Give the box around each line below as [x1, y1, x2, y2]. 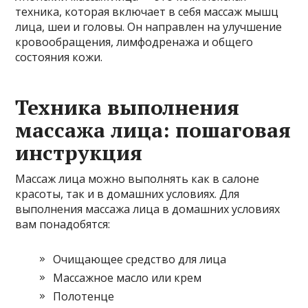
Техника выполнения [15, 93, 240, 122]
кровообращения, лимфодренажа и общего [15, 34, 254, 50]
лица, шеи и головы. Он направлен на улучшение [15, 19, 283, 35]
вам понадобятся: [15, 217, 111, 232]
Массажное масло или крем [53, 270, 202, 286]
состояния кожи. [15, 49, 103, 65]
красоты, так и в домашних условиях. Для [15, 186, 240, 202]
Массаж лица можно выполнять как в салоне [15, 171, 260, 187]
